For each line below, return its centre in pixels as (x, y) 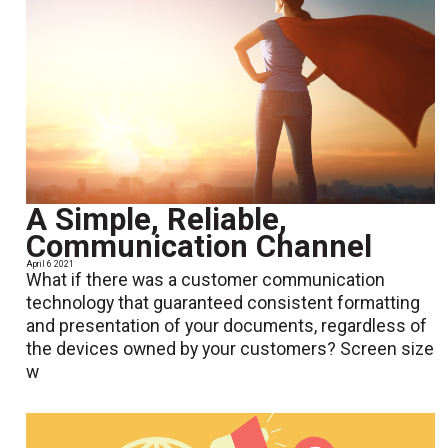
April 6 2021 (50, 264)
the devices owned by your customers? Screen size (230, 349)
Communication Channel (199, 247)
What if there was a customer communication (206, 280)
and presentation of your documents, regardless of (227, 326)
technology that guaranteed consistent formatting (223, 303)
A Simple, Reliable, (157, 220)
